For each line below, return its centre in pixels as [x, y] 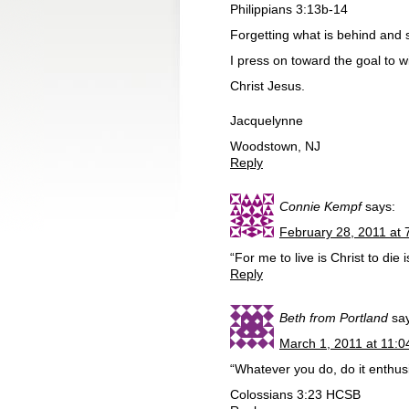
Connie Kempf [320, 206]
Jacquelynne [267, 121]
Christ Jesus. [267, 86]
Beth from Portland [334, 318]
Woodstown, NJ [275, 146]
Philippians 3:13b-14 [289, 9]
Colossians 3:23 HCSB [295, 394]
